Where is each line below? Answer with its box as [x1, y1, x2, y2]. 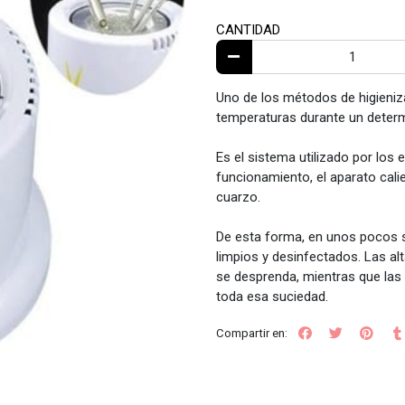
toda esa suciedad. [216, 287, 328, 305]
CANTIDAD [216, 22, 280, 39]
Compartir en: [216, 325, 287, 340]
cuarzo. [216, 188, 260, 205]
